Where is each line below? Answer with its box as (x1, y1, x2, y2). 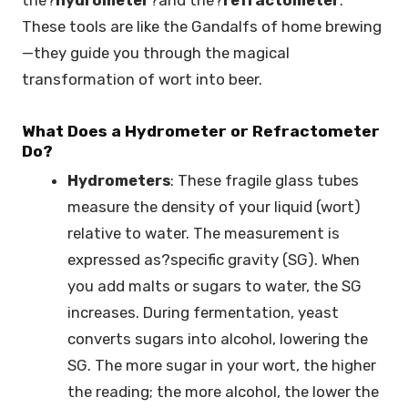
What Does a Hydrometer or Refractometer (22, 122, 380, 141)
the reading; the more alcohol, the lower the (67, 382, 380, 402)
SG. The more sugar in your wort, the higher (67, 356, 377, 375)
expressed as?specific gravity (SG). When (67, 250, 361, 270)
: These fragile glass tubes (170, 171, 360, 190)
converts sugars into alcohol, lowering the (67, 330, 369, 349)
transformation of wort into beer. (22, 69, 266, 88)
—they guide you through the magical (22, 43, 290, 62)
